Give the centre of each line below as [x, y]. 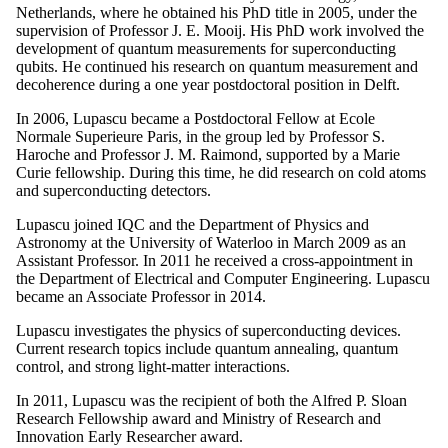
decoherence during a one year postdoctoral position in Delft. [208, 84]
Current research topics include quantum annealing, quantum [207, 348]
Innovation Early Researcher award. [129, 436]
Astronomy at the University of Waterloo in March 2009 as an [211, 242]
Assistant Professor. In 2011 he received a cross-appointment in [214, 260]
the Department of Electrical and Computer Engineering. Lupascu [223, 278]
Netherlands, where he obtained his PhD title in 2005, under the [216, 12]
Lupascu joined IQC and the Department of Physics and [192, 224]
